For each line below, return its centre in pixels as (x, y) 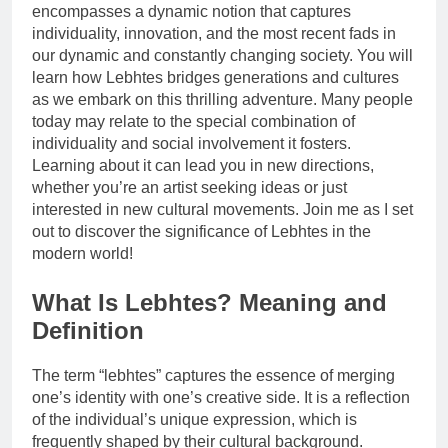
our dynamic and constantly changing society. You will (222, 55)
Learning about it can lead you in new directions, (203, 165)
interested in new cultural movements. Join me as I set (222, 209)
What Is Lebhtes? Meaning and (209, 302)
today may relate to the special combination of (193, 121)
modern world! (82, 253)
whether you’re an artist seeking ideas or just (189, 187)
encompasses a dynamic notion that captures (191, 11)
